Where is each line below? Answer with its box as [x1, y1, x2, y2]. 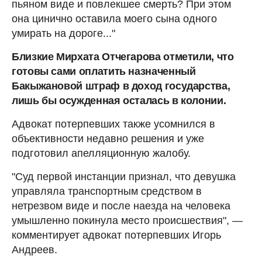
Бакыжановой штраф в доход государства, [12, 80, 230, 92]
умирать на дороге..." [12, 27, 115, 39]
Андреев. [12, 243, 57, 256]
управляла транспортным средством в [12, 185, 202, 197]
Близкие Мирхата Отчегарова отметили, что [12, 50, 234, 63]
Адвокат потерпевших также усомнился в [12, 118, 215, 130]
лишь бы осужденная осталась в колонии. [12, 94, 226, 106]
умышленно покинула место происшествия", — [12, 214, 243, 226]
